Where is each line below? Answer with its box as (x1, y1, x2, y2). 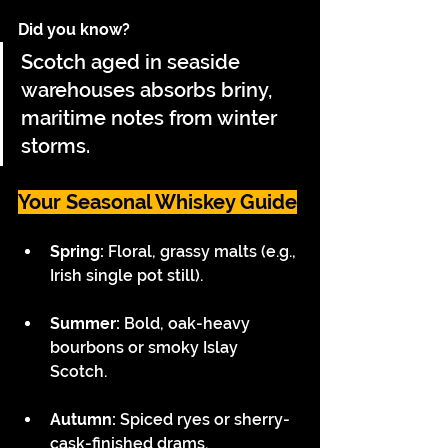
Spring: (50, 242, 108, 261)
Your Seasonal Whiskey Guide (18, 190, 297, 214)
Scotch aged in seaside (21, 50, 245, 74)
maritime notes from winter (21, 106, 282, 130)
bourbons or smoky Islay (50, 338, 242, 357)
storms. (21, 134, 90, 158)
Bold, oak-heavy (120, 314, 254, 333)
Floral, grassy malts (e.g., (108, 242, 300, 261)
